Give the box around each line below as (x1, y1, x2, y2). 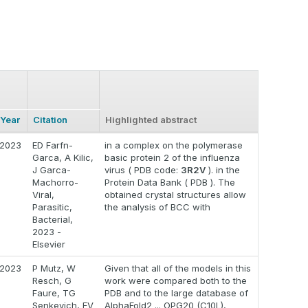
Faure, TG (32, 287, 76, 299)
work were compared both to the (104, 275, 247, 287)
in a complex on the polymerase (104, 140, 243, 151)
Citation (33, 114, 67, 126)
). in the (206, 164, 240, 176)
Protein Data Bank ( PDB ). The (104, 177, 235, 188)
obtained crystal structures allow (104, 189, 246, 201)
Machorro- (32, 177, 78, 188)
